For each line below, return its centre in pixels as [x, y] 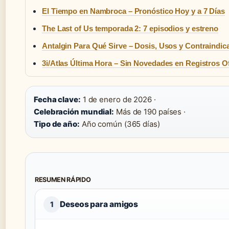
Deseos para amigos [99, 204]
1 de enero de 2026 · [118, 99]
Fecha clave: [57, 99]
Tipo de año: [57, 124]
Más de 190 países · [150, 111]
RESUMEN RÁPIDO [63, 179]
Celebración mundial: [74, 111]
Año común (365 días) [120, 124]
